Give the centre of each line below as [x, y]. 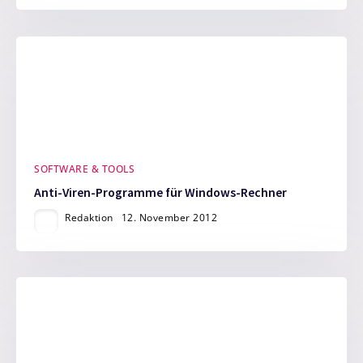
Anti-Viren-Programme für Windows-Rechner [161, 192]
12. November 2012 [169, 217]
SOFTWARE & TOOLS [85, 169]
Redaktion [89, 217]
